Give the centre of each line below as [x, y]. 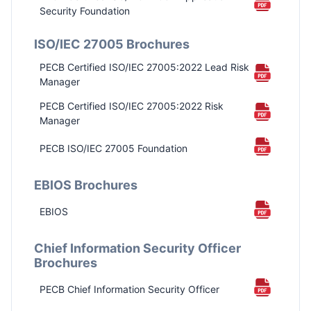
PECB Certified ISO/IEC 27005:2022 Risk [132, 106]
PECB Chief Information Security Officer [129, 289]
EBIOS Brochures [86, 185]
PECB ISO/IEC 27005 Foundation [114, 149]
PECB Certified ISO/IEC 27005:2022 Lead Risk [144, 67]
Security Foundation [85, 11]
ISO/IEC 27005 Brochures [112, 44]
